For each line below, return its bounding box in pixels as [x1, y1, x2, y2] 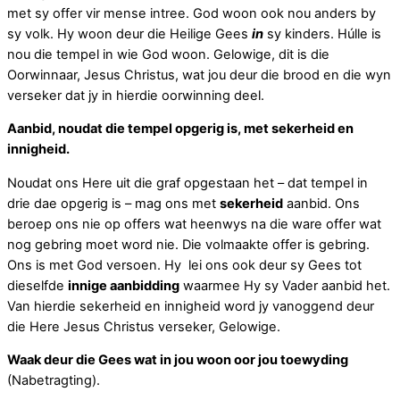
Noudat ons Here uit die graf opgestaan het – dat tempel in [7, 174, 368, 191]
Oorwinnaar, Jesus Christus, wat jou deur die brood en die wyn [7, 66, 391, 83]
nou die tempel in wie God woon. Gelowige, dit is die [7, 46, 329, 62]
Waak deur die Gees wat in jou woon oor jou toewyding [7, 352, 348, 369]
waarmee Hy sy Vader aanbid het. [179, 277, 390, 294]
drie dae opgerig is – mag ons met [7, 195, 220, 212]
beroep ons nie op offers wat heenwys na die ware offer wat [7, 215, 381, 232]
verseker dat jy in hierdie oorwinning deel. [7, 87, 264, 104]
